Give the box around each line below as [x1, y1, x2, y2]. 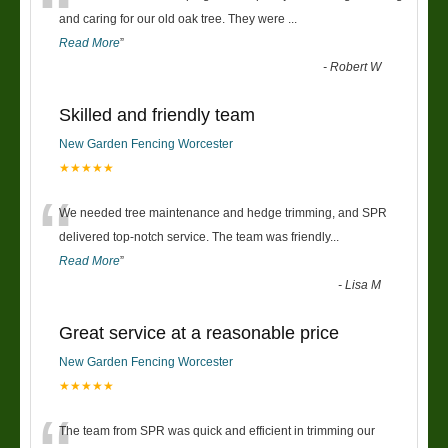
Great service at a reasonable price [59, 322, 339, 343]
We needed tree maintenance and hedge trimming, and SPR [59, 205, 387, 220]
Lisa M [345, 277, 382, 292]
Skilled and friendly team [59, 104, 255, 125]
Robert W [330, 59, 382, 74]
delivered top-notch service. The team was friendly [59, 229, 330, 244]
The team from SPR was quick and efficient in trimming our [59, 423, 375, 438]
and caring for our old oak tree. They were [59, 11, 288, 26]
